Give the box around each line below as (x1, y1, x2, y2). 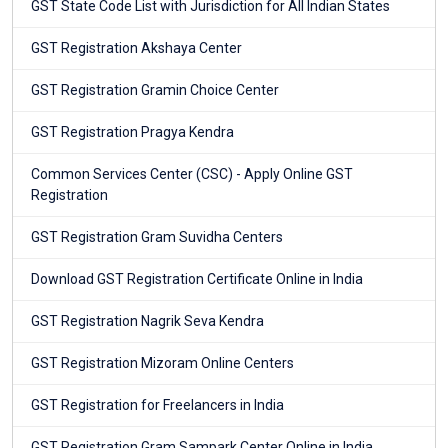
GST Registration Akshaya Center (31, 40, 242, 57)
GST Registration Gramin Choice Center (31, 82, 279, 99)
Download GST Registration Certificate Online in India (31, 271, 363, 288)
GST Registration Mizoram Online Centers (31, 355, 294, 372)
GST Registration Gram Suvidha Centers (31, 229, 283, 246)
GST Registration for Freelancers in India (31, 397, 284, 414)
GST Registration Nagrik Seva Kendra (31, 313, 264, 330)
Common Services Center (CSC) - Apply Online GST (31, 166, 353, 183)
